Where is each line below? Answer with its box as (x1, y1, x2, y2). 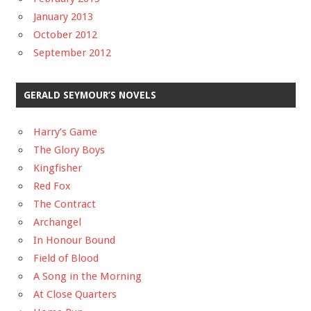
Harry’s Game (33, 126, 97, 139)
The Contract (33, 198, 96, 211)
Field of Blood (33, 252, 99, 265)
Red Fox (33, 180, 71, 193)
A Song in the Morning (33, 270, 142, 283)
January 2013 (33, 10, 93, 24)
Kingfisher (33, 162, 82, 175)
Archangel (33, 216, 81, 229)
